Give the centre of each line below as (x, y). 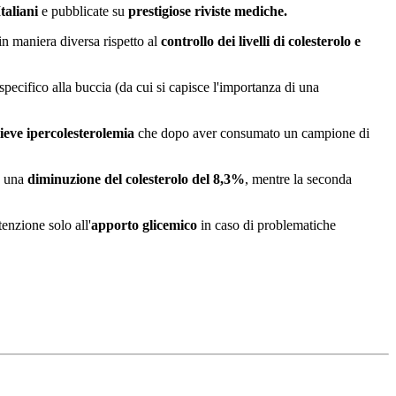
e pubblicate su (81, 11)
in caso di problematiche (267, 225)
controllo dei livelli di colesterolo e (261, 42)
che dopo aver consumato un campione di (252, 133)
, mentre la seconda (298, 179)
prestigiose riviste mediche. (206, 11)
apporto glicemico (144, 225)
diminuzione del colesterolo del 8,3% (136, 179)
